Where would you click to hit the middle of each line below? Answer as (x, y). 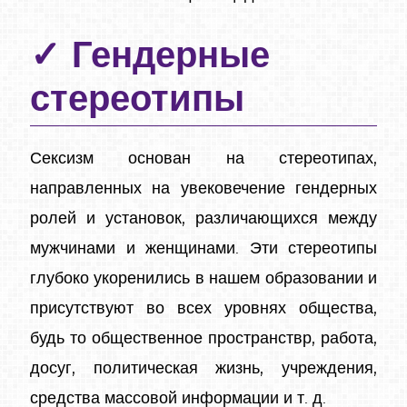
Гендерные (170, 57)
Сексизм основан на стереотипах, (203, 159)
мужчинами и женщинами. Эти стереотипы (203, 248)
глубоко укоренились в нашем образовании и (203, 278)
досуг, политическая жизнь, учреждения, (203, 368)
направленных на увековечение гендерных (203, 189)
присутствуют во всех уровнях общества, (203, 308)
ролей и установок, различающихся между (203, 218)
